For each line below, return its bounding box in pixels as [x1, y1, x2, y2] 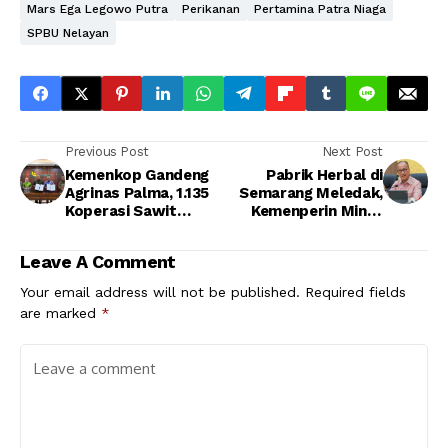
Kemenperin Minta [250, 202, 383, 221]
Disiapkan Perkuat [65, 220, 199, 239]
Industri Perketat [254, 220, 383, 239]
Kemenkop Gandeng [65, 166, 210, 185]
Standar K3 [301, 238, 383, 257]
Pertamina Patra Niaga [254, 2, 386, 17]
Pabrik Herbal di [265, 166, 383, 185]
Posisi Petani [65, 238, 161, 257]
